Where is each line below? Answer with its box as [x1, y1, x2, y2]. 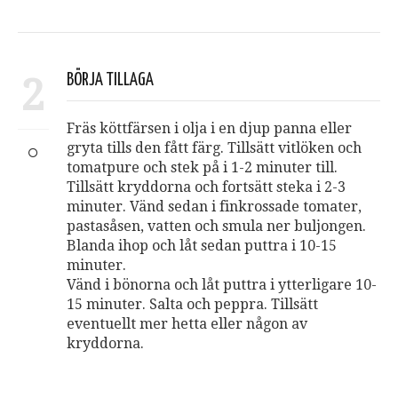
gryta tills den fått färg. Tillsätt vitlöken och [67, 139, 362, 156]
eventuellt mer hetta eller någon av [67, 315, 307, 332]
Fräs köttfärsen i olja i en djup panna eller [67, 120, 352, 137]
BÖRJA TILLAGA [67, 72, 154, 89]
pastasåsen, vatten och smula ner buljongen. [67, 218, 366, 235]
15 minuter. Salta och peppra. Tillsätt [67, 296, 318, 313]
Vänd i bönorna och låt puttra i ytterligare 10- [67, 276, 377, 293]
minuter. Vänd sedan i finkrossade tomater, [67, 198, 362, 215]
